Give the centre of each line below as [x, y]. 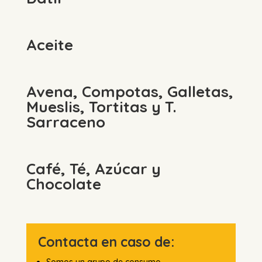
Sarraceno [65, 122]
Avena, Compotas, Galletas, [130, 92]
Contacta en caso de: [106, 242]
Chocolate [63, 184]
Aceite [49, 45]
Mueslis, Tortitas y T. [101, 107]
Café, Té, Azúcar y [93, 169]
